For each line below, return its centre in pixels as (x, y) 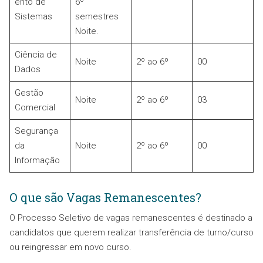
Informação (37, 161)
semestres (97, 17)
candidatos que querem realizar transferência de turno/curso (131, 233)
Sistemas (33, 17)
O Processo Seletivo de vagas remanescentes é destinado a (131, 218)
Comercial (35, 108)
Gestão (29, 93)
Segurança (36, 131)
